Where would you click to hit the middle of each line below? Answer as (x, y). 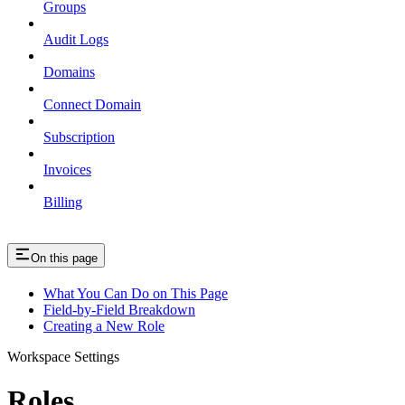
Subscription (79, 137)
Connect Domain (92, 104)
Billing (63, 202)
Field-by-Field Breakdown (119, 309)
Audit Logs (76, 39)
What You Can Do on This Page (136, 293)
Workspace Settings (63, 356)
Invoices (67, 169)
